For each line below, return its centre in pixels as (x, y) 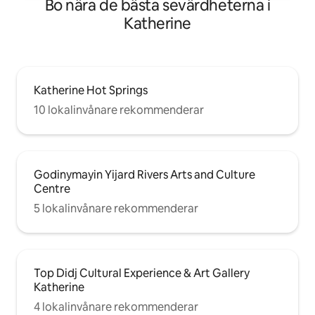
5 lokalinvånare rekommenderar (116, 209)
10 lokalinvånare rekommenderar (119, 110)
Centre (52, 189)
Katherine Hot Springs (91, 91)
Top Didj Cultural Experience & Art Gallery (142, 274)
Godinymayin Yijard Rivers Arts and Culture (144, 175)
